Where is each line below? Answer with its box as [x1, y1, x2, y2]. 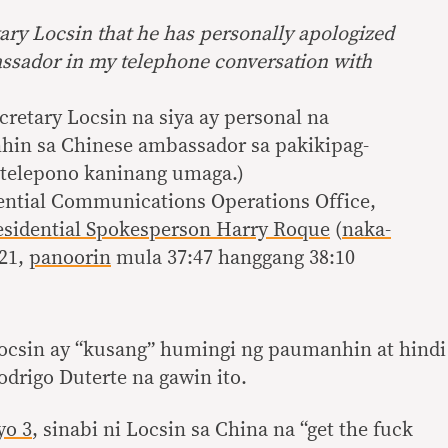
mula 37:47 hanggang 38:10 [111, 248, 355, 268]
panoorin [29, 248, 111, 268]
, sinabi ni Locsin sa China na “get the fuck [32, 420, 413, 440]
